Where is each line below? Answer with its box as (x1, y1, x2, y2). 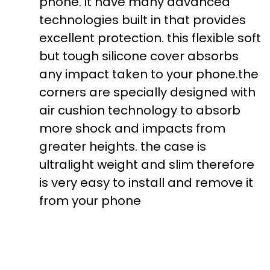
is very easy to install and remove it (39, 174, 253, 191)
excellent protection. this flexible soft (39, 30, 261, 46)
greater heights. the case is (39, 138, 206, 155)
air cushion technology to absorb (39, 102, 240, 119)
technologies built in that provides (39, 11, 246, 28)
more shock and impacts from (39, 120, 225, 137)
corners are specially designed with (39, 84, 256, 101)
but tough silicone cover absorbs (39, 48, 239, 64)
